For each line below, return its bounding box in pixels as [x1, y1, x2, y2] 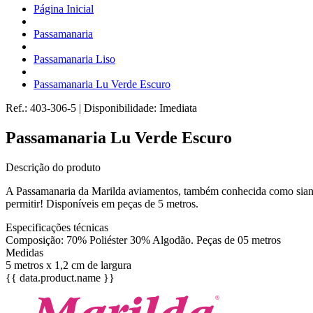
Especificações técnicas [6, 221, 108, 233]
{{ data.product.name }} [6, 271, 115, 284]
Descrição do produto [6, 161, 101, 173]
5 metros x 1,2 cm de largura [6, 259, 131, 271]
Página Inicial [34, 3, 94, 15]
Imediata [159, 102, 197, 114]
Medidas [6, 246, 43, 259]
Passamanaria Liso [34, 53, 115, 65]
